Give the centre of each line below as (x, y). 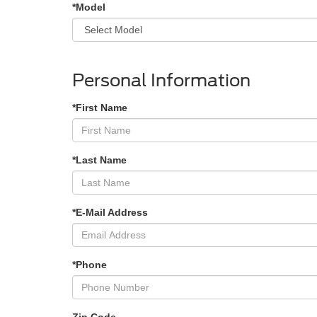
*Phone (90, 265)
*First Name (100, 108)
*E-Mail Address (110, 212)
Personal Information (161, 80)
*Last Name (99, 160)
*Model (89, 7)
